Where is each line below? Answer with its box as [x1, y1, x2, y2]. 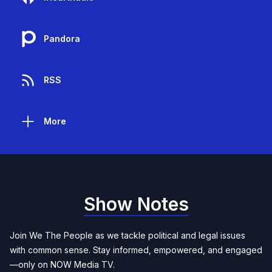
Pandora [44, 33, 80, 44]
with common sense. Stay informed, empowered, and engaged [10, 245, 262, 255]
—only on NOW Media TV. [10, 259, 115, 270]
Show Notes [83, 193, 189, 215]
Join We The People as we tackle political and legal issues [10, 230, 245, 240]
